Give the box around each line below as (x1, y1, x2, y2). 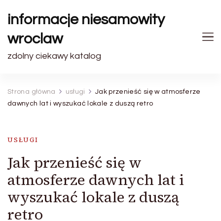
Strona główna (7, 88, 56, 95)
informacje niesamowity (7, 12, 165, 27)
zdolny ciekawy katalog (7, 51, 101, 61)
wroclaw (7, 31, 63, 46)
